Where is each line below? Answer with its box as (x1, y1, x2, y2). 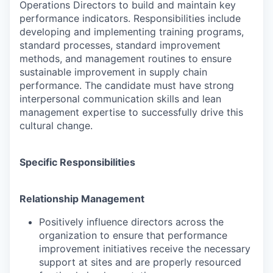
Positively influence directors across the (39, 215, 224, 228)
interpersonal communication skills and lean (19, 92, 221, 105)
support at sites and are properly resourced (39, 255, 241, 268)
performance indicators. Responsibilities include (19, 12, 241, 24)
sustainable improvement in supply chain (19, 65, 207, 78)
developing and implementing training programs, (19, 25, 244, 38)
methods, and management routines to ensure (19, 52, 232, 65)
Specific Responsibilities (19, 155, 135, 168)
